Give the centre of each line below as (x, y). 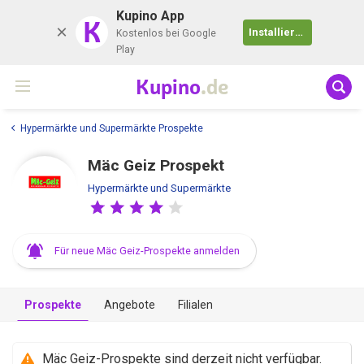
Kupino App (150, 16)
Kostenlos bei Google (166, 33)
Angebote (130, 304)
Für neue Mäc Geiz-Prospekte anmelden (147, 250)
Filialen (195, 304)
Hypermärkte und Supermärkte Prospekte (112, 128)
